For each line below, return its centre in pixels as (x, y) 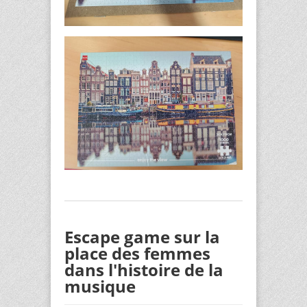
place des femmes (137, 254)
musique (100, 286)
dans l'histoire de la (144, 270)
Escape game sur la (142, 237)
